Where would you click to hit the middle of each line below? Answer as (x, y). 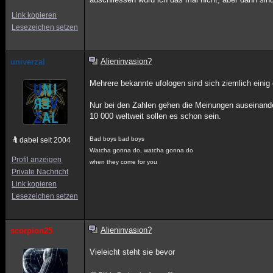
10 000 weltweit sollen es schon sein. (156, 116)
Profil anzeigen (37, 160)
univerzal (28, 62)
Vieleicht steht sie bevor (133, 252)
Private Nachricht (40, 172)
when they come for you (124, 162)
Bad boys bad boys (117, 139)
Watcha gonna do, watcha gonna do (142, 150)
